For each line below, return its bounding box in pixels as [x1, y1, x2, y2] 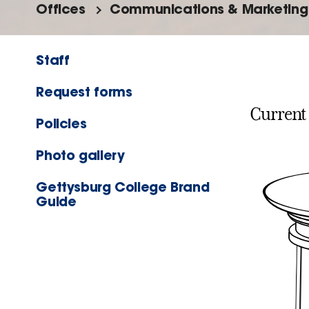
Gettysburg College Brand [36, 178, 210, 196]
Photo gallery [36, 146, 125, 164]
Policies [36, 114, 87, 132]
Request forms [36, 83, 132, 101]
